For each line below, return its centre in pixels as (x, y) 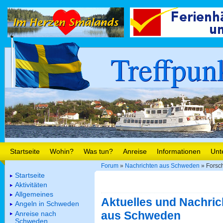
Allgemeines (34, 194)
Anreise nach (36, 213)
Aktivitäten (31, 184)
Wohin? (62, 151)
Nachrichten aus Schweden (162, 166)
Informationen (179, 151)
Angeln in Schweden (47, 204)
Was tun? (98, 151)
